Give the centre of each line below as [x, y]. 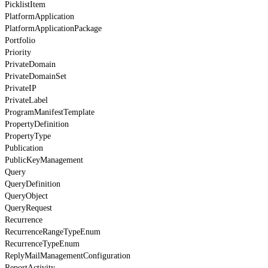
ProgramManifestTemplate [50, 112]
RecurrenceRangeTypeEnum [53, 232]
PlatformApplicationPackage [53, 28]
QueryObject [26, 196]
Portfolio [20, 40]
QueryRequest [28, 208]
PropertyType [28, 136]
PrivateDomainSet [36, 76]
